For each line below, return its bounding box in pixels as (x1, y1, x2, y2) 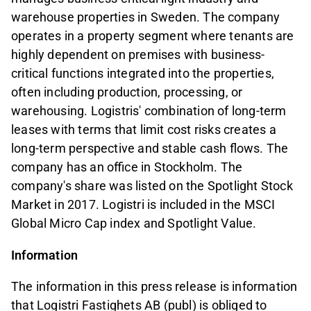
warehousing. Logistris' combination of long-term (11, 103, 287, 119)
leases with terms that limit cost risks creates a (11, 122, 276, 137)
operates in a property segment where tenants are (11, 28, 294, 44)
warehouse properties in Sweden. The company (11, 10, 280, 25)
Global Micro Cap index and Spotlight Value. (11, 216, 257, 231)
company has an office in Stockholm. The (11, 160, 243, 175)
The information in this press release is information (11, 278, 298, 294)
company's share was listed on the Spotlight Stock (11, 178, 293, 194)
